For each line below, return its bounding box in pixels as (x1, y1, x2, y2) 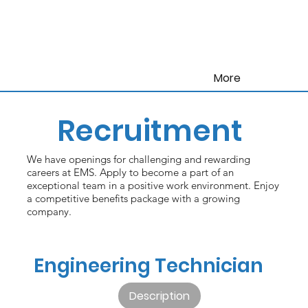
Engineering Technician (33, 252, 263, 279)
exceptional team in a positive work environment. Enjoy (26, 179, 279, 192)
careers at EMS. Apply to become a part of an (26, 166, 234, 179)
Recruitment (56, 111, 243, 152)
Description (129, 287, 190, 304)
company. (26, 205, 71, 219)
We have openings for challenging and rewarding (26, 153, 250, 166)
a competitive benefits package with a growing (26, 192, 240, 206)
